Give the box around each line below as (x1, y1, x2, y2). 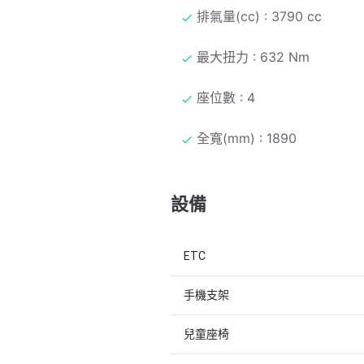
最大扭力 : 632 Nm (197, 48, 310, 65)
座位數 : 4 (197, 89, 255, 106)
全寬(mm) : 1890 (197, 129, 297, 146)
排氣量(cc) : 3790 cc (197, 7, 322, 24)
